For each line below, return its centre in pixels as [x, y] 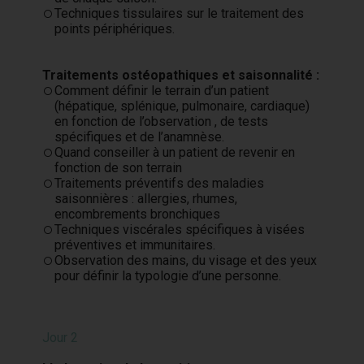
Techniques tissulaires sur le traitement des [180, 13]
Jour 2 [61, 338]
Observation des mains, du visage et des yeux [186, 260]
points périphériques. [115, 29]
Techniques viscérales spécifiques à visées [180, 230]
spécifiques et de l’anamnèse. [140, 137]
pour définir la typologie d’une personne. [168, 276]
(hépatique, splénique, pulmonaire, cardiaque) [182, 106]
